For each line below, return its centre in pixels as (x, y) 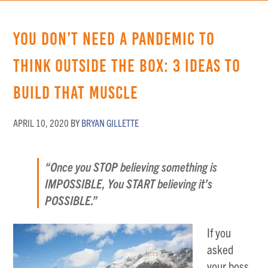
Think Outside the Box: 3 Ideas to (127, 66)
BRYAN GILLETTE (110, 123)
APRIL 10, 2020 (41, 123)
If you (219, 232)
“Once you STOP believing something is (131, 166)
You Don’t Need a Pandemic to (114, 39)
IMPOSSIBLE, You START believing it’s (129, 183)
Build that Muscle (76, 93)
